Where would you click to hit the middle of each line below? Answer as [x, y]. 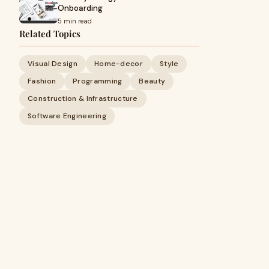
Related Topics [50, 34]
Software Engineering [67, 116]
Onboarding [80, 8]
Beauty [152, 81]
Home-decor [118, 64]
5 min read [75, 21]
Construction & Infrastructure [83, 98]
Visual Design [53, 64]
